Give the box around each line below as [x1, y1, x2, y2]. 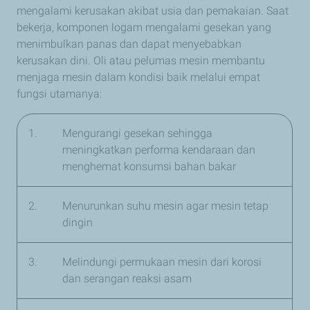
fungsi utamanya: [17, 87, 102, 101]
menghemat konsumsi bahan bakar [62, 160, 236, 174]
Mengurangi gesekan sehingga [62, 127, 212, 140]
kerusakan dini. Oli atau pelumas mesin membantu [17, 54, 265, 68]
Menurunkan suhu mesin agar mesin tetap [62, 199, 268, 213]
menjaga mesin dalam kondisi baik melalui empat [17, 71, 260, 84]
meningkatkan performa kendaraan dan [62, 143, 255, 157]
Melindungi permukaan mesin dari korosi [62, 255, 262, 269]
